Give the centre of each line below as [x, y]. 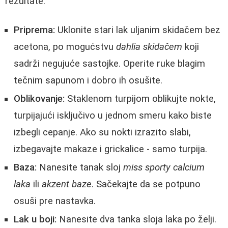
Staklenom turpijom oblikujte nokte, [140, 98]
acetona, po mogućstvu [65, 47]
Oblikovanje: [39, 98]
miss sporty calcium [164, 167]
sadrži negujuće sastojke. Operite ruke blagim [109, 63]
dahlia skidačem [149, 47]
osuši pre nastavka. [55, 201]
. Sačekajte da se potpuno [146, 184]
